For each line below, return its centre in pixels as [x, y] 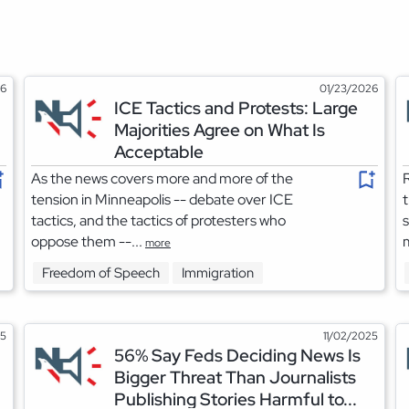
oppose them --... [88, 241]
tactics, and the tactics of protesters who [158, 220]
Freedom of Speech [100, 273]
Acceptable [159, 151]
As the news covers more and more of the [162, 178]
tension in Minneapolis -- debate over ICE [162, 199]
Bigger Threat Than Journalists [236, 377]
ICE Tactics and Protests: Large [236, 107]
